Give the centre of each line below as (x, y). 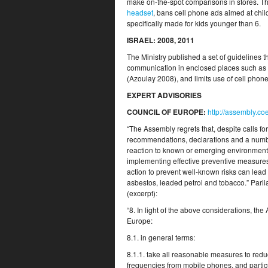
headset (140, 12)
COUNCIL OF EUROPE (165, 112)
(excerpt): (142, 193)
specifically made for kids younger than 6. (194, 23)
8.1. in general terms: (161, 237)
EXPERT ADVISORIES (164, 95)
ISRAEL (140, 40)
